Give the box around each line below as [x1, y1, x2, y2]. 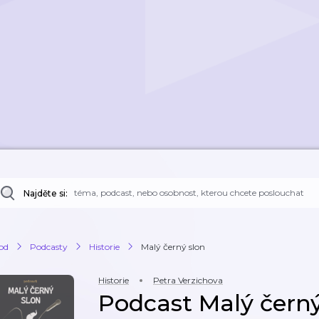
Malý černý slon [141, 241, 205, 252]
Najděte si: [23, 188, 68, 199]
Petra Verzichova [153, 275, 223, 286]
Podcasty [30, 241, 68, 252]
